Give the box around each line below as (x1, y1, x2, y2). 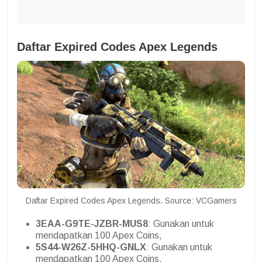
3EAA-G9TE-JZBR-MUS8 (36, 218, 148, 229)
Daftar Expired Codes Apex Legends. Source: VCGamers (25, 195, 237, 205)
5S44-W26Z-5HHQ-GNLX (36, 242, 146, 252)
